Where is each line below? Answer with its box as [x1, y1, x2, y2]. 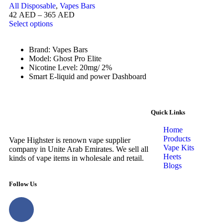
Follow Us [9, 180, 37, 188]
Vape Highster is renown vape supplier [9, 136, 130, 145]
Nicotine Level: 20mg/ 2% [29, 63, 112, 72]
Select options [9, 19, 53, 28]
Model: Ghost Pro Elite [29, 54, 102, 63]
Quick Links [151, 109, 185, 116]
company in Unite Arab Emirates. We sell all [9, 145, 148, 154]
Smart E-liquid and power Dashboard [29, 72, 146, 81]
